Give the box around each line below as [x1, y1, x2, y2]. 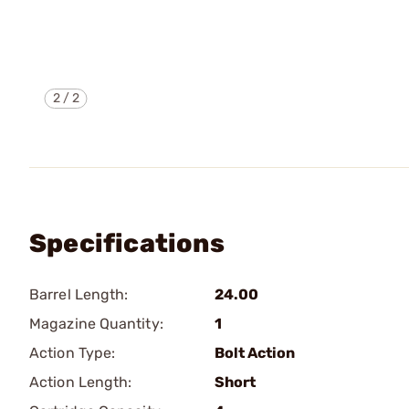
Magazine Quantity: [29, 315, 163, 332]
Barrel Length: [29, 286, 129, 303]
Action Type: [29, 344, 116, 362]
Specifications [29, 228, 225, 258]
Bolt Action [215, 344, 295, 362]
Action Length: [29, 373, 132, 391]
